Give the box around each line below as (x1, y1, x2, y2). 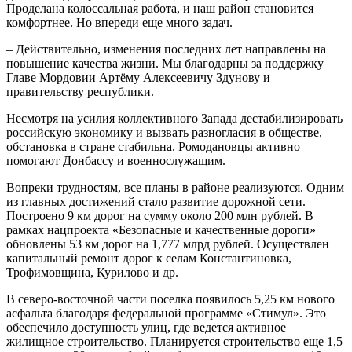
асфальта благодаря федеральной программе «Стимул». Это (6, 306, 326, 320)
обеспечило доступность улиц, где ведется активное (6, 320, 286, 334)
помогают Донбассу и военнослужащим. (6, 153, 225, 167)
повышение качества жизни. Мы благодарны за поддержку (6, 56, 324, 70)
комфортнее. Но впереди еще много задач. (6, 15, 233, 29)
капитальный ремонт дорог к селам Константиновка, (6, 251, 291, 265)
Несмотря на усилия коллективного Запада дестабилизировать (6, 111, 343, 125)
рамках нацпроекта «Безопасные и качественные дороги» (6, 222, 316, 236)
